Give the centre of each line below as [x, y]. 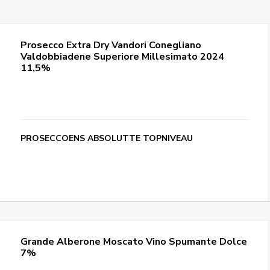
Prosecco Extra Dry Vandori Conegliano [111, 45]
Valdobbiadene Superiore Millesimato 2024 [123, 57]
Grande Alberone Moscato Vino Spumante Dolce [134, 242]
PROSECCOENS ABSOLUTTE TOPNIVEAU [107, 138]
